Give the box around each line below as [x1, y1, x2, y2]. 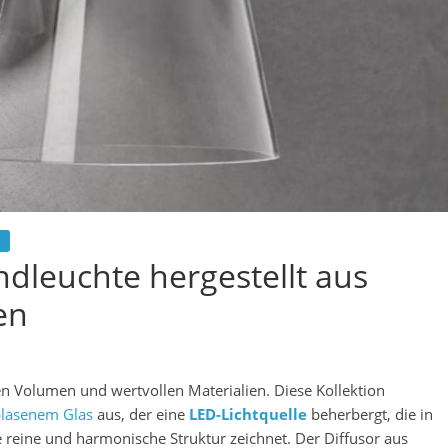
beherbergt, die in [307, 404, 433, 424]
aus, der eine [93, 404, 189, 424]
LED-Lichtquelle [189, 404, 307, 424]
